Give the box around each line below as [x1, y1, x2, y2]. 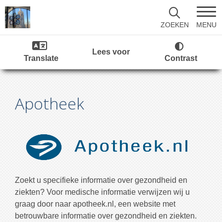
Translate [24, 54, 58, 62]
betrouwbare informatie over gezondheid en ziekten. [15, 212, 197, 220]
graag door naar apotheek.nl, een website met [15, 200, 175, 208]
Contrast [165, 54, 197, 62]
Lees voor [92, 48, 130, 56]
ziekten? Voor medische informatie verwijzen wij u [15, 188, 190, 196]
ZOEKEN [160, 21, 189, 29]
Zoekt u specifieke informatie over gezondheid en [15, 176, 187, 184]
